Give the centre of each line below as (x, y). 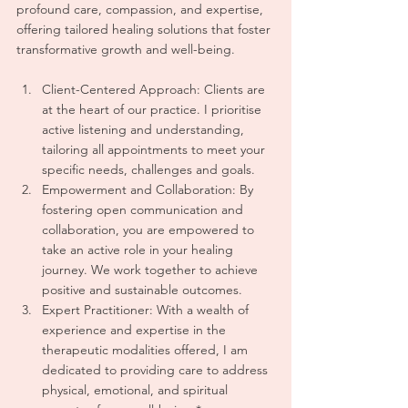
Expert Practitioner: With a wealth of (147, 310)
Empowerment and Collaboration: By (149, 189)
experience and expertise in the (136, 330)
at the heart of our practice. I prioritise (153, 109)
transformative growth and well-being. (126, 49)
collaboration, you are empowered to (150, 229)
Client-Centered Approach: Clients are (155, 89)
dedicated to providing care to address (157, 370)
